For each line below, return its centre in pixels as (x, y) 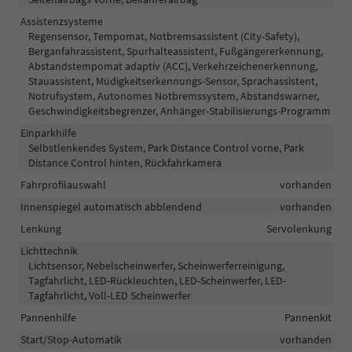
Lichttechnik (49, 250)
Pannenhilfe (48, 317)
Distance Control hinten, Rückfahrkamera (125, 162)
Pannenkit (308, 317)
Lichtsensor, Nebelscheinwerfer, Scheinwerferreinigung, (156, 265)
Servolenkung (299, 228)
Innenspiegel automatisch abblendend (111, 206)
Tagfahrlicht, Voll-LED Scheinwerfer (110, 295)
